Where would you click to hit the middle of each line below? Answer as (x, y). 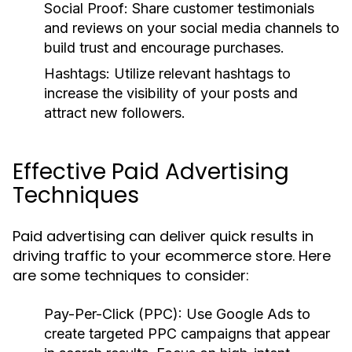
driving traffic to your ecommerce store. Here (172, 256)
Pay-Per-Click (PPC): (113, 314)
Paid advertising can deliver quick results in (163, 236)
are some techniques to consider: (131, 275)
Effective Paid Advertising (151, 172)
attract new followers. (115, 113)
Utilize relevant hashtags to (200, 73)
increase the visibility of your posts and (171, 93)
